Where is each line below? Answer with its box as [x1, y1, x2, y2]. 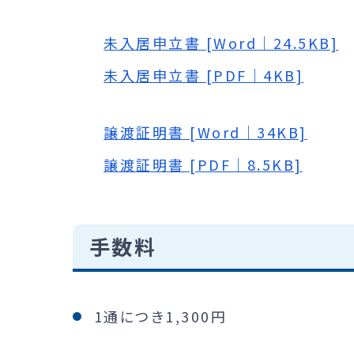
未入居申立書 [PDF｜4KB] [104, 64, 304, 85]
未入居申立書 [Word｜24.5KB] [104, 32, 339, 53]
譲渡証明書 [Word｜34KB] [104, 121, 307, 142]
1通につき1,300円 [93, 306, 228, 327]
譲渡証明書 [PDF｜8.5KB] [104, 153, 303, 175]
